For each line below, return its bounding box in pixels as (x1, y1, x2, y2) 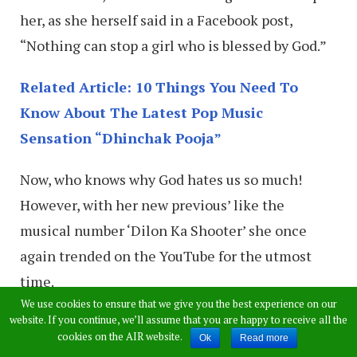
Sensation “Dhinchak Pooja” (20, 127, 222, 147)
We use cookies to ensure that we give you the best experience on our (20, 296, 337, 311)
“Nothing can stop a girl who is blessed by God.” (20, 35, 327, 55)
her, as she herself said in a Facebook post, (20, 10, 292, 29)
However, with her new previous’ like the (20, 194, 284, 214)
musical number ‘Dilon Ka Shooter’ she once (20, 220, 307, 240)
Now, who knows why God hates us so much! (20, 169, 302, 189)
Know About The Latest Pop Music (20, 102, 263, 122)
